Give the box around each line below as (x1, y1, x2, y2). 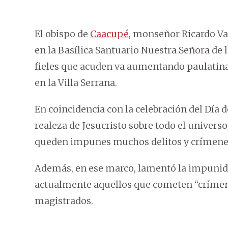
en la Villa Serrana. (35, 77, 117, 89)
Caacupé (90, 28, 129, 40)
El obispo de (35, 28, 90, 40)
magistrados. (35, 195, 93, 207)
